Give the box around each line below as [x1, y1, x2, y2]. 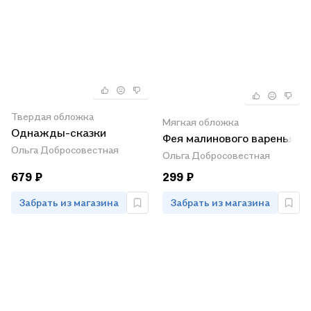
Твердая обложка [11, 110, 94, 123]
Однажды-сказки [11, 126, 106, 140]
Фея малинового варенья [162, 131, 295, 145]
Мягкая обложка [162, 115, 239, 128]
